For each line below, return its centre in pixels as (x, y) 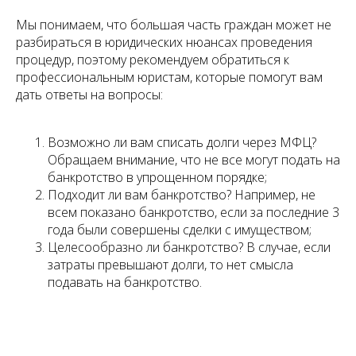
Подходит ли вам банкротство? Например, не (182, 195)
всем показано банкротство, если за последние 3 (193, 213)
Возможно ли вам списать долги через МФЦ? (182, 143)
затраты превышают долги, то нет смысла (170, 265)
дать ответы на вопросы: (89, 95)
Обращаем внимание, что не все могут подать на (194, 160)
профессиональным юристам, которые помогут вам (169, 77)
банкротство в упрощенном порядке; (157, 178)
